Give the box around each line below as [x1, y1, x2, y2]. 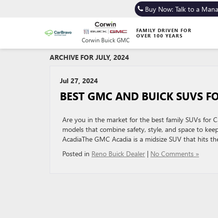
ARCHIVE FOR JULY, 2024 [50, 53, 129, 62]
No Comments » [150, 149, 199, 158]
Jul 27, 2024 [60, 76, 98, 85]
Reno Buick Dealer [91, 149, 145, 158]
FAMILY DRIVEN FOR [136, 26, 192, 34]
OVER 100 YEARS [136, 32, 183, 39]
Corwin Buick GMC [82, 36, 129, 44]
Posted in [62, 149, 91, 158]
